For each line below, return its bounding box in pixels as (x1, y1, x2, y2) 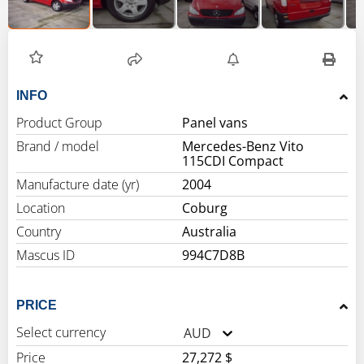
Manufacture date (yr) (16, 175, 139, 194)
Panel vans (182, 114, 248, 132)
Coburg (182, 199, 227, 218)
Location (16, 199, 65, 218)
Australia (182, 223, 236, 241)
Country (16, 223, 61, 241)
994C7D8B (182, 246, 245, 265)
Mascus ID (16, 246, 75, 265)
